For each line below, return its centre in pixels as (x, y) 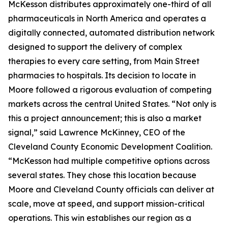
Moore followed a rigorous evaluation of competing (110, 90)
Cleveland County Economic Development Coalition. (110, 147)
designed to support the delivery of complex (95, 47)
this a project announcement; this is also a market (105, 118)
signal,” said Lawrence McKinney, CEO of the (97, 133)
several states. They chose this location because (102, 175)
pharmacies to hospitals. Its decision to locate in (102, 76)
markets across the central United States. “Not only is (112, 104)
